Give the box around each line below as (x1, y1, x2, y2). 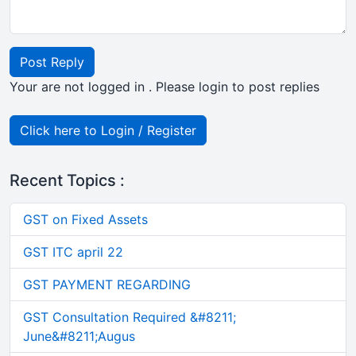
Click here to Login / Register (20, 122, 196, 138)
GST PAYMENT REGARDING (23, 276, 191, 292)
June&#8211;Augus (23, 327, 135, 344)
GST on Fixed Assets (23, 211, 148, 227)
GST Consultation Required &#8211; (23, 308, 236, 325)
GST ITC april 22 (23, 243, 123, 260)
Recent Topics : (10, 170, 125, 190)
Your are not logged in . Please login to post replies (10, 78, 319, 95)
